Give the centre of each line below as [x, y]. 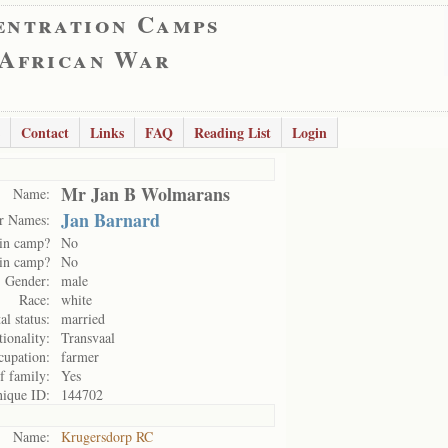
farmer [80, 356]
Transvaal [88, 337]
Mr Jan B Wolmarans [145, 194]
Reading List [232, 132]
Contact [45, 132]
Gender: [27, 280]
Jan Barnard [110, 220]
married [83, 318]
